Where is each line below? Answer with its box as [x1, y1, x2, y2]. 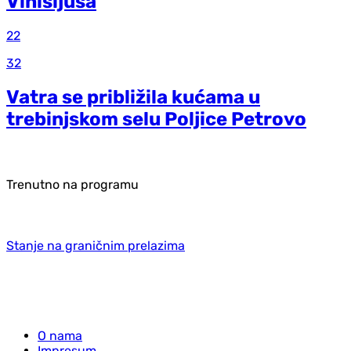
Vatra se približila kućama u [6, 85, 260, 108]
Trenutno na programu [6, 176, 139, 192]
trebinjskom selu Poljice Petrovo [6, 107, 306, 130]
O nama [38, 327, 82, 343]
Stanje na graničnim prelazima [6, 237, 185, 253]
